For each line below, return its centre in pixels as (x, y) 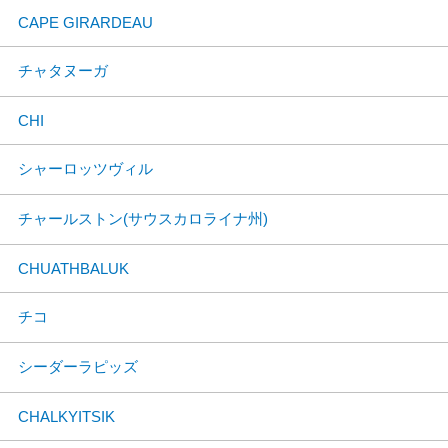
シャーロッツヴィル (85, 168)
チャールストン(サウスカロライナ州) (143, 218)
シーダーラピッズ (78, 366)
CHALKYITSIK (66, 416)
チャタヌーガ (63, 70)
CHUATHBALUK (73, 268)
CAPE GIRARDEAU (85, 22)
